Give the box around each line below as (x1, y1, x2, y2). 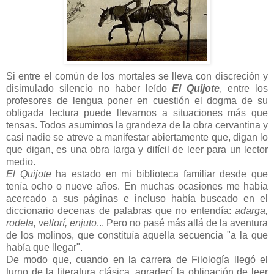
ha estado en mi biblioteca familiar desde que (51, 168, 268, 179)
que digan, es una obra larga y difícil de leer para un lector (6, 144, 268, 155)
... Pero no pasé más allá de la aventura (97, 217, 268, 228)
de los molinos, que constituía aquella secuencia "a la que (6, 229, 268, 240)
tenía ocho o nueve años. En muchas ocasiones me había (6, 180, 268, 191)
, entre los (220, 83, 268, 94)
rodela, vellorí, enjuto (6, 217, 97, 228)
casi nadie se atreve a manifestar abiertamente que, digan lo (6, 131, 268, 143)
